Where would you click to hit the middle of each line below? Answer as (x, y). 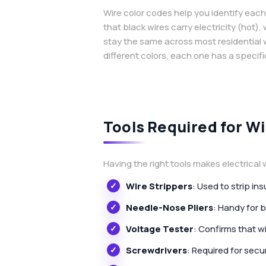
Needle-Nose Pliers (170, 208)
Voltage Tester (160, 229)
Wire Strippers (159, 186)
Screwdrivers (156, 251)
